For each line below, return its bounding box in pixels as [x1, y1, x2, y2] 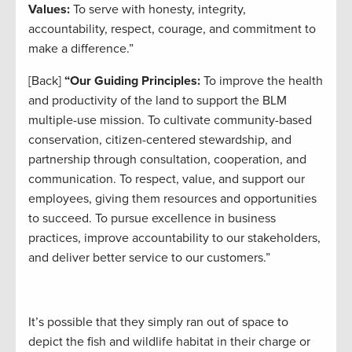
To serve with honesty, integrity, [73, 2, 246, 18]
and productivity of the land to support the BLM [28, 93, 287, 109]
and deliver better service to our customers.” [28, 250, 270, 266]
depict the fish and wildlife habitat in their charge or [28, 334, 310, 350]
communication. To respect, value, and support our [28, 171, 305, 188]
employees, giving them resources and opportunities [28, 191, 317, 207]
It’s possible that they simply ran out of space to [28, 314, 288, 331]
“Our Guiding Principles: [61, 73, 203, 90]
